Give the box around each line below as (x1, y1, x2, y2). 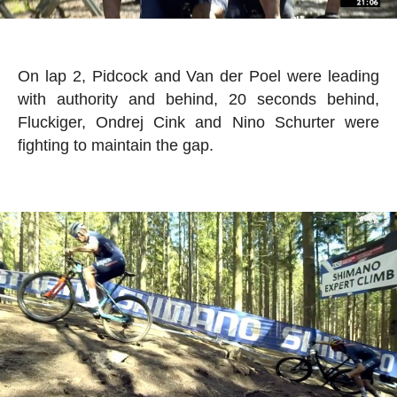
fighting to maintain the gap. (17, 136, 214, 154)
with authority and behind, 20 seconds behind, (17, 90, 380, 108)
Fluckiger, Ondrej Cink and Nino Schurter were (17, 113, 380, 131)
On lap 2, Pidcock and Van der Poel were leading (17, 66, 380, 85)
